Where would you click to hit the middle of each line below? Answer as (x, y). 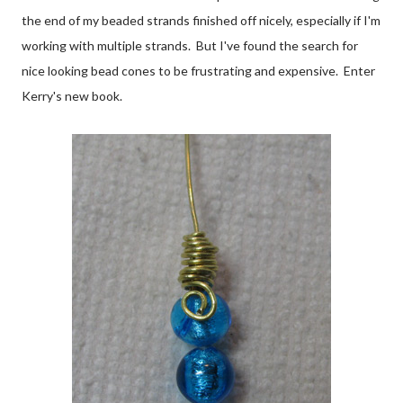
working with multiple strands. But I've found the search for (190, 45)
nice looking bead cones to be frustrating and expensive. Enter (198, 70)
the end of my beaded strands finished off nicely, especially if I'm (201, 20)
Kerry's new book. (72, 95)
